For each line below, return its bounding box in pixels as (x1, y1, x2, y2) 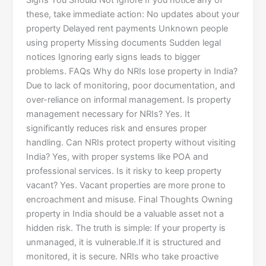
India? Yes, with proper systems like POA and (26, 151, 209, 163)
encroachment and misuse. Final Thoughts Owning (26, 194, 233, 205)
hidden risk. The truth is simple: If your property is (26, 223, 226, 234)
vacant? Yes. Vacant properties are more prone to (26, 180, 226, 191)
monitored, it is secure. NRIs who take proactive (26, 251, 219, 262)
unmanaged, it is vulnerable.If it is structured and (26, 237, 221, 248)
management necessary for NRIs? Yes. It (26, 109, 191, 120)
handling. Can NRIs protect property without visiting (26, 137, 236, 148)
